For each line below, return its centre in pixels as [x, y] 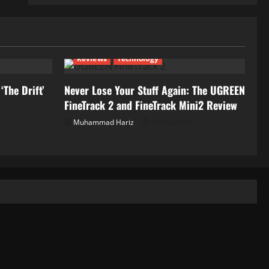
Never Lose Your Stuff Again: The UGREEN [155, 90]
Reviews [92, 59]
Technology [138, 59]
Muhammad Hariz [104, 122]
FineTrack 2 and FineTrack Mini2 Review [151, 105]
